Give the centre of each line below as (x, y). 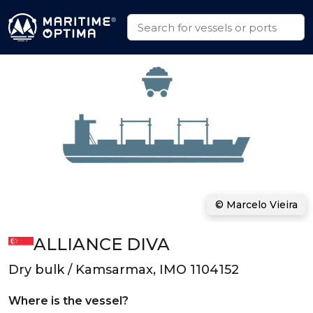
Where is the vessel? (68, 301)
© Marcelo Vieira (256, 205)
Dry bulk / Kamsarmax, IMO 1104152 (124, 270)
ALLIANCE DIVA (101, 244)
